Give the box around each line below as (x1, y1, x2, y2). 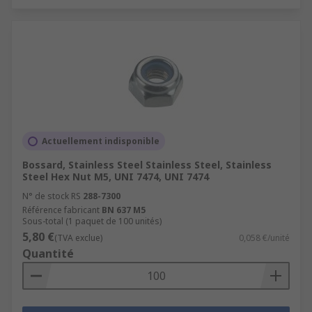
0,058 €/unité (239, 232, 290, 244)
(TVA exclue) (54, 232, 102, 244)
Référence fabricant (22, 204, 100, 216)
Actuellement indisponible (42, 135, 159, 147)
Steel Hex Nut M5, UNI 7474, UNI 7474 (22, 170, 209, 183)
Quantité (22, 246, 74, 261)
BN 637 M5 (102, 204, 146, 216)
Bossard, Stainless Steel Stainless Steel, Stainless (22, 158, 272, 171)
